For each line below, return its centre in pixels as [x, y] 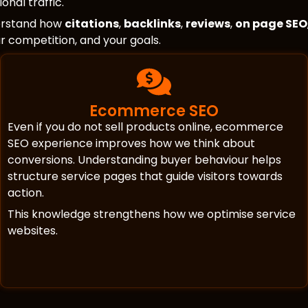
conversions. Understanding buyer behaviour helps [144, 160]
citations [92, 24]
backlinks [152, 24]
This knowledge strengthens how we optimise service [152, 214]
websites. [33, 231]
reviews [208, 24]
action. [26, 193]
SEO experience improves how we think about [131, 144]
